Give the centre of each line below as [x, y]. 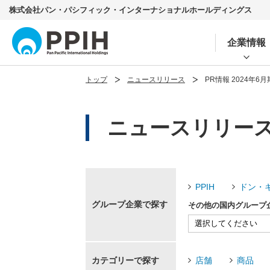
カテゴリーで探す [125, 260]
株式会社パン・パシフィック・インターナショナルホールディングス [130, 10]
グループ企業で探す [130, 204]
